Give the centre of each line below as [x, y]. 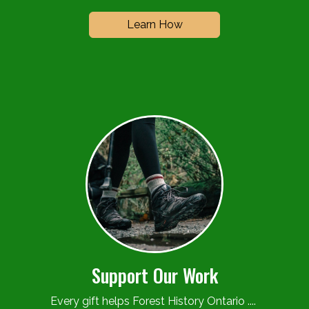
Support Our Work [154, 275]
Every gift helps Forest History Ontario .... [154, 301]
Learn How [154, 24]
